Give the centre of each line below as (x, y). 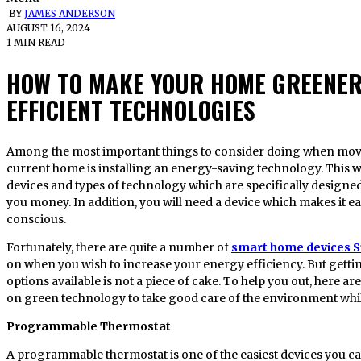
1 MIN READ (36, 43)
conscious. (36, 219)
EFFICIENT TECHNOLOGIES (131, 110)
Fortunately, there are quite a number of (119, 247)
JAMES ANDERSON (70, 14)
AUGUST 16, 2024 (48, 28)
